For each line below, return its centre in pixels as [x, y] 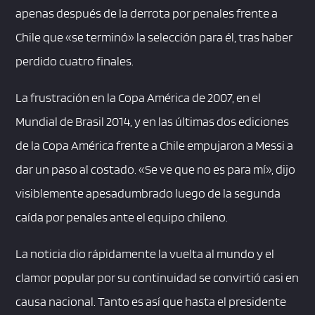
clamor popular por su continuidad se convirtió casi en [157, 278]
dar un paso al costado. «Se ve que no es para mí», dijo [156, 169]
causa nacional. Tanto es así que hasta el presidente [151, 302]
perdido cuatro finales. [75, 61]
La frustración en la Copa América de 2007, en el [139, 98]
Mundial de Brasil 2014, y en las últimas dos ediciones [153, 122]
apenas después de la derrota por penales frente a [147, 13]
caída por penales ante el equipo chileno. [122, 217]
